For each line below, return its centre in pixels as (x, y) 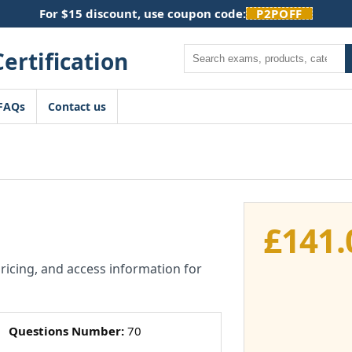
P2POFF (279, 13)
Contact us (77, 106)
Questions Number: (66, 331)
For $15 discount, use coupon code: (143, 13)
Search (201, 51)
